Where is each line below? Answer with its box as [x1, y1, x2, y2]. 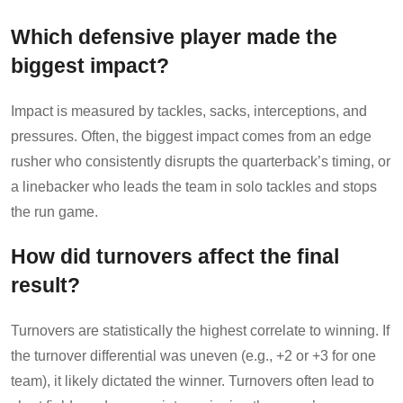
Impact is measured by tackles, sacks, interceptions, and [11, 103, 367, 119]
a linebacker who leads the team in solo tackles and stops [11, 178, 377, 194]
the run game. [11, 203, 98, 219]
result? [11, 273, 80, 297]
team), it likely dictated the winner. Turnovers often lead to [11, 372, 374, 389]
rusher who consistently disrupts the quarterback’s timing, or [11, 153, 390, 169]
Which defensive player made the [11, 25, 337, 49]
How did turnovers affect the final [11, 245, 339, 268]
